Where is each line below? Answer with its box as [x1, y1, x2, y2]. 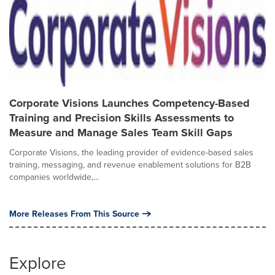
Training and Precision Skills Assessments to [9, 109, 234, 126]
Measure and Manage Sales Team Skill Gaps [9, 124, 233, 141]
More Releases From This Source [9, 207, 139, 220]
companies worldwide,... [9, 170, 99, 183]
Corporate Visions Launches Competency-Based [9, 95, 250, 111]
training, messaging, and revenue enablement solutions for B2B [9, 158, 251, 171]
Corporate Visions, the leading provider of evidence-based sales [9, 145, 254, 158]
